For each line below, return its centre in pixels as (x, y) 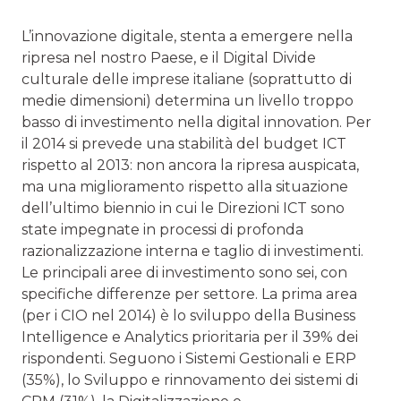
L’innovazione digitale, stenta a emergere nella (187, 36)
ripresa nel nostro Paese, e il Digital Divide (169, 57)
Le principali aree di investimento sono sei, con (184, 272)
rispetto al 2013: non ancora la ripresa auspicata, (190, 165)
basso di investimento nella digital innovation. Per (196, 122)
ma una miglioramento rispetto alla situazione (185, 186)
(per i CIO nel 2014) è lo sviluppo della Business (188, 315)
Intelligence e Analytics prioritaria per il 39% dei (190, 337)
